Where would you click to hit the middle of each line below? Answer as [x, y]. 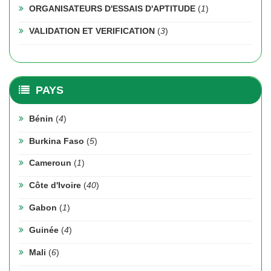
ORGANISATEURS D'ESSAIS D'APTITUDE [113, 8]
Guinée [45, 230]
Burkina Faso [57, 141]
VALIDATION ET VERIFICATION [93, 31]
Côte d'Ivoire [56, 185]
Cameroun [51, 163]
